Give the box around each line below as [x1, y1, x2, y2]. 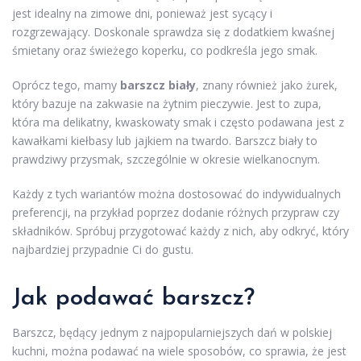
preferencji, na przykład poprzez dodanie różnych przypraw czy [12, 205, 339, 221]
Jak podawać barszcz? [12, 286, 255, 312]
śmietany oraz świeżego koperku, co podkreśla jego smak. [12, 43, 317, 59]
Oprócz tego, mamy [12, 77, 120, 93]
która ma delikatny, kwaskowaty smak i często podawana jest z [12, 114, 344, 131]
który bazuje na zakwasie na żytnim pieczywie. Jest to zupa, [12, 96, 322, 112]
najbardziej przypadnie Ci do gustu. [12, 242, 193, 258]
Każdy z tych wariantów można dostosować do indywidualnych [12, 186, 341, 202]
